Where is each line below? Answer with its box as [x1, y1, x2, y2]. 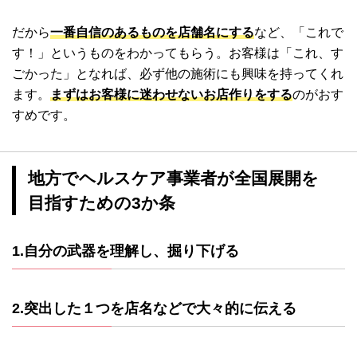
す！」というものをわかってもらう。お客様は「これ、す [12, 46, 343, 61]
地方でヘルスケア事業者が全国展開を [28, 169, 319, 188]
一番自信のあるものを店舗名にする [50, 25, 254, 40]
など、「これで [254, 25, 343, 40]
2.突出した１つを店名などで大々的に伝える [12, 300, 296, 317]
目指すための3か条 [28, 194, 175, 213]
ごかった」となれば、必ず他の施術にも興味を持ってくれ [12, 67, 343, 81]
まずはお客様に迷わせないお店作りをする [50, 88, 292, 102]
